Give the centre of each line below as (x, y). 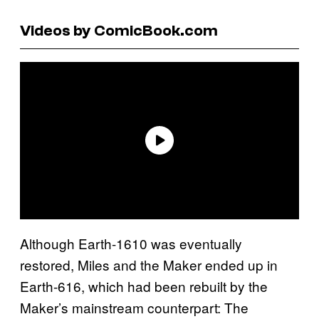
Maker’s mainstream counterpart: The (134, 307)
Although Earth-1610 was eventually (131, 243)
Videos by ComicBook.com (119, 30)
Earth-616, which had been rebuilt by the (144, 286)
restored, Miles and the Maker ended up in (149, 264)
